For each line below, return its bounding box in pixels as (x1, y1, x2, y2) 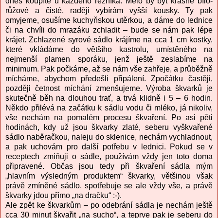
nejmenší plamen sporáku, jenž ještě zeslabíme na (5, 55, 213, 64)
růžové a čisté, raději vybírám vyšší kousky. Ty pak (5, 6, 213, 15)
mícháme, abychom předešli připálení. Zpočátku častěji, (5, 74, 213, 83)
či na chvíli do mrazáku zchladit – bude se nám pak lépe (5, 26, 213, 35)
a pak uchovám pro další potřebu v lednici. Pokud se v (5, 143, 213, 151)
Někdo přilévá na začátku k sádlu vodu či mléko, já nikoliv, (5, 104, 213, 112)
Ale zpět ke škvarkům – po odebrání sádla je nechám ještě (5, 201, 213, 210)
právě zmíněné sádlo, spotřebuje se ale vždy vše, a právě (5, 182, 213, 190)
